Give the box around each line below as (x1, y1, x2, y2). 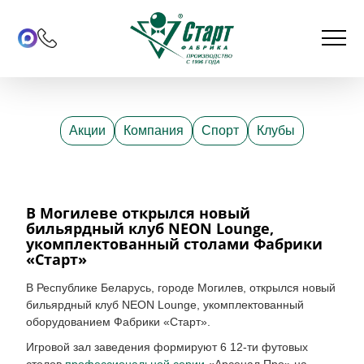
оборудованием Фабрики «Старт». (25, 314, 210, 328)
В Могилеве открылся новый (25, 202, 250, 223)
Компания (123, 123, 184, 137)
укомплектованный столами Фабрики (25, 233, 323, 253)
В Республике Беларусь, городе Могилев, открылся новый (25, 280, 336, 294)
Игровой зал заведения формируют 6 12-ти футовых (25, 340, 308, 353)
